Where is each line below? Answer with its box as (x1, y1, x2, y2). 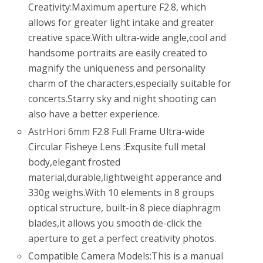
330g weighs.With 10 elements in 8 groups (28, 186, 215, 200)
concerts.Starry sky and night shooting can (28, 92, 217, 106)
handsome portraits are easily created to (28, 46, 208, 60)
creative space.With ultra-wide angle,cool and (28, 31, 227, 45)
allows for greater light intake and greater (28, 16, 215, 29)
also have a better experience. (28, 107, 160, 121)
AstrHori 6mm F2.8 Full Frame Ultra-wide (28, 125, 205, 139)
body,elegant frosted (28, 156, 121, 169)
